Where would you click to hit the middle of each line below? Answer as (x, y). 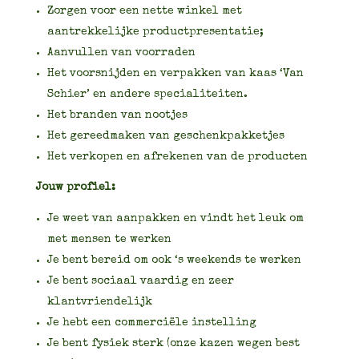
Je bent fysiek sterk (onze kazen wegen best (173, 343)
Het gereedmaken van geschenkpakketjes (165, 136)
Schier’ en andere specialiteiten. (147, 94)
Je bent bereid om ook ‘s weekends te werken (174, 260)
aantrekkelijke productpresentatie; (155, 32)
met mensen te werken (109, 239)
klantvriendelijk (99, 302)
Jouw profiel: (75, 187)
